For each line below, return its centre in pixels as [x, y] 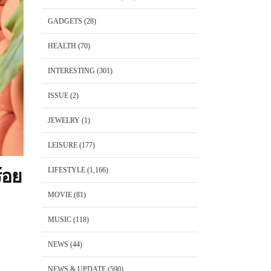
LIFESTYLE [66, 170]
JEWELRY [64, 120]
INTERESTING [71, 71]
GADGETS [65, 21]
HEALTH [62, 46]
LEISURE [62, 145]
